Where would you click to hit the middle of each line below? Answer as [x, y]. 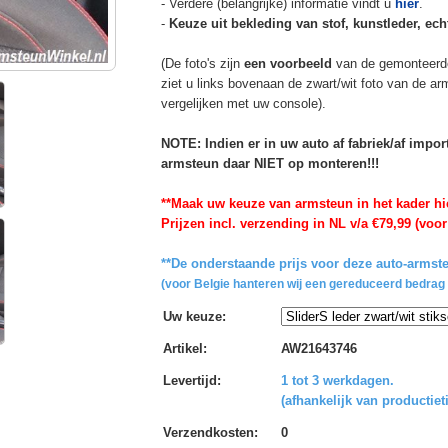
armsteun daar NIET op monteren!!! [269, 163]
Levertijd [189, 380]
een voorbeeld [287, 63]
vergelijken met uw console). [243, 103]
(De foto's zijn [202, 63]
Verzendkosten [208, 432]
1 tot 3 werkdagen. [337, 380]
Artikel [182, 348]
